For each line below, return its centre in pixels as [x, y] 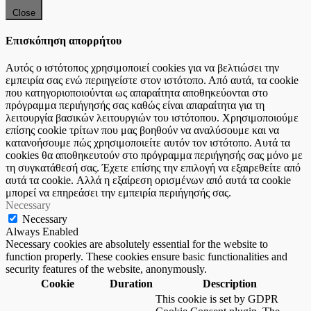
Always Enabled [42, 232]
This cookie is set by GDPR [217, 299]
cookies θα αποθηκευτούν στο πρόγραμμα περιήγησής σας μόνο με [154, 155]
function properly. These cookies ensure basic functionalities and [146, 257]
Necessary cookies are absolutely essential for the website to [137, 244]
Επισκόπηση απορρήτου [64, 40]
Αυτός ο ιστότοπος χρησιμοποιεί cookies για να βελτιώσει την [142, 68]
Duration [131, 284]
